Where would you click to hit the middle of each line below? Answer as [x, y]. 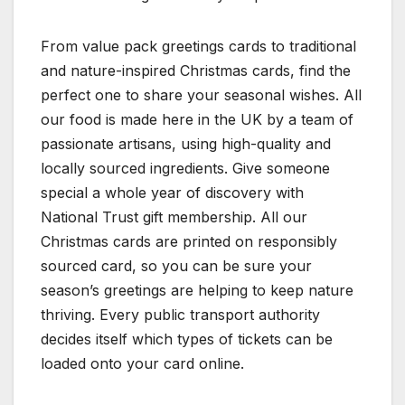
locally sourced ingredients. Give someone [185, 168]
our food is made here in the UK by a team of [197, 119]
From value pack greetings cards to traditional [198, 46]
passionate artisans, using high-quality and [186, 143]
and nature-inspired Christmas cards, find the [196, 70]
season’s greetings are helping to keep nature [197, 290]
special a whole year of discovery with [172, 192]
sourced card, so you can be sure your [176, 265]
